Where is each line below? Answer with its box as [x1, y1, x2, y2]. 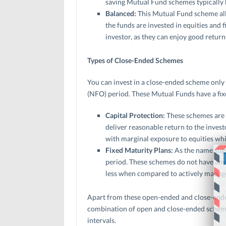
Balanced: [105, 9, 138, 18]
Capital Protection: [105, 110, 166, 120]
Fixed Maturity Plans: [105, 145, 173, 154]
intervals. [87, 215, 116, 224]
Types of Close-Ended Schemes [87, 55, 183, 65]
